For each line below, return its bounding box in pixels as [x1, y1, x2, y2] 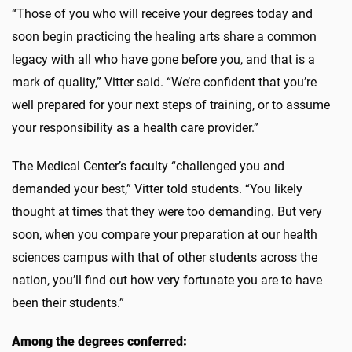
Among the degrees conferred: [12, 333, 187, 349]
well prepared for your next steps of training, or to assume [12, 97, 330, 112]
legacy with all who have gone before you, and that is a [12, 51, 315, 67]
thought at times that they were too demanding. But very [12, 203, 322, 219]
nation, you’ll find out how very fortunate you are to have [12, 272, 322, 288]
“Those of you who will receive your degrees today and [12, 5, 313, 21]
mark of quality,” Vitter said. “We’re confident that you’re [12, 74, 317, 90]
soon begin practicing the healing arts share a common [12, 28, 317, 44]
